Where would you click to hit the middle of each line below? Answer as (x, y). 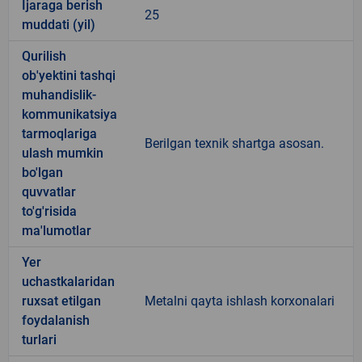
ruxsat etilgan (61, 301)
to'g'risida (49, 211)
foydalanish (56, 320)
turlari (39, 339)
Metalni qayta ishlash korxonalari (240, 301)
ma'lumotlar (57, 230)
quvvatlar (49, 192)
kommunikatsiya (69, 114)
